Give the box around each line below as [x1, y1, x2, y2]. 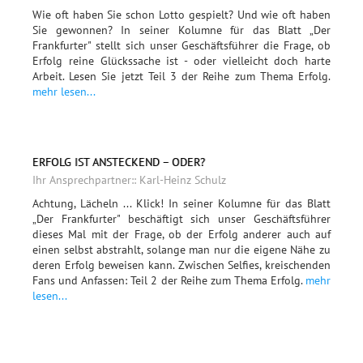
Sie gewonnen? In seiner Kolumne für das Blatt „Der [32, 22, 331, 37]
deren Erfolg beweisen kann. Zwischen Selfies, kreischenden [32, 258, 331, 273]
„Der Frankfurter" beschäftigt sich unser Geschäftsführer [32, 211, 331, 227]
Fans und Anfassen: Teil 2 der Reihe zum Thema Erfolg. [32, 273, 305, 288]
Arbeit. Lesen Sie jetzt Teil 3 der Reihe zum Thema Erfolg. [32, 68, 331, 83]
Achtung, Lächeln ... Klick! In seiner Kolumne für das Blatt [32, 196, 331, 211]
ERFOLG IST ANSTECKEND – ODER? [32, 154, 205, 169]
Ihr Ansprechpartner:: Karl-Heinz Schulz [32, 173, 226, 188]
